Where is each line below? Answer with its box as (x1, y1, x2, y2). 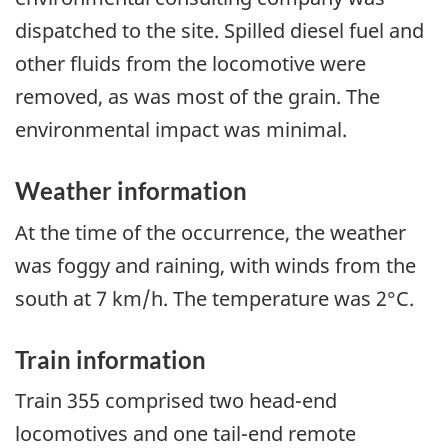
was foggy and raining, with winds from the (15, 251, 416, 279)
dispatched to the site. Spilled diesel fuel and (15, 17, 424, 45)
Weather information (15, 176, 247, 206)
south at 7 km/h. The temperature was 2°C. (15, 284, 414, 312)
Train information (15, 344, 206, 374)
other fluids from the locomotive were (15, 50, 366, 78)
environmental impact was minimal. (15, 116, 347, 144)
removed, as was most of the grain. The (15, 83, 380, 111)
